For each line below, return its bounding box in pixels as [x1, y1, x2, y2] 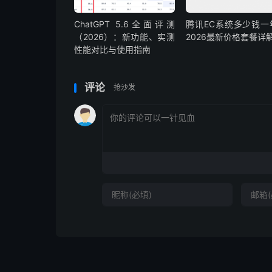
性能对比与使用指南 [74, 44, 151, 55]
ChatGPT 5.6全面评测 [74, 19, 175, 30]
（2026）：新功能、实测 [74, 32, 175, 42]
